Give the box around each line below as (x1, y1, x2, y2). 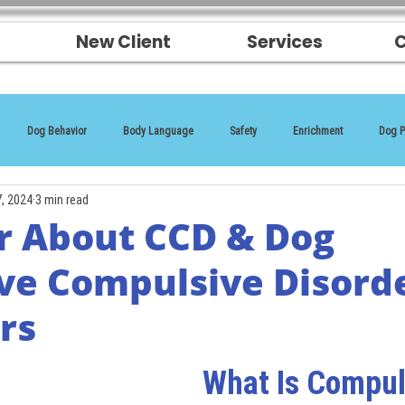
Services (246, 30, 323, 54)
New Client (76, 30, 171, 54)
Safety (230, 123, 257, 137)
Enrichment (293, 123, 343, 137)
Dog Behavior (27, 123, 87, 137)
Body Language (123, 123, 193, 137)
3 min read (35, 191, 89, 208)
